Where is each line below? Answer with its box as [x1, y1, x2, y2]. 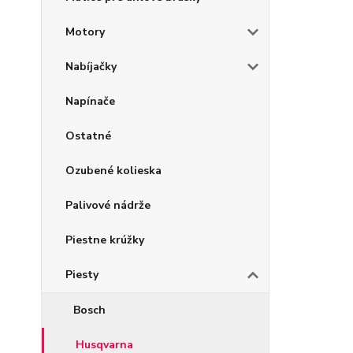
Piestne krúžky [65, 232, 144, 247]
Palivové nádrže [65, 198, 150, 213]
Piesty [65, 267, 98, 282]
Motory [65, 24, 105, 39]
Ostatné [65, 128, 111, 143]
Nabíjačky [65, 59, 117, 74]
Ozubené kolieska [65, 163, 162, 178]
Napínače [65, 94, 115, 109]
